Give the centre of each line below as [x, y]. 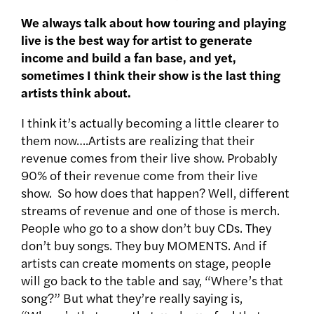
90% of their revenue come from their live [139, 175]
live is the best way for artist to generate [137, 40]
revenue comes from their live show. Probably [149, 158]
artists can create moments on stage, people [146, 263]
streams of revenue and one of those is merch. [150, 210]
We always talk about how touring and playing [153, 22]
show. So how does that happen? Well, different [155, 193]
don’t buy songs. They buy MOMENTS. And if [144, 245]
